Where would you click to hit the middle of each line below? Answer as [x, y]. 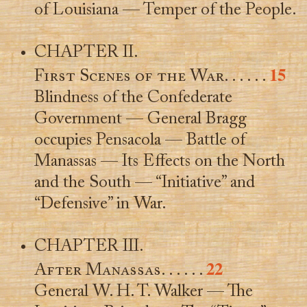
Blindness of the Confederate [133, 98]
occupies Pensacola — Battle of [139, 140]
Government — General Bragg [140, 119]
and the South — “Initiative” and [144, 183]
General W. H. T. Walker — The [143, 292]
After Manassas [97, 271]
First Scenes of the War [129, 77]
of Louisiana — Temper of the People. [165, 10]
